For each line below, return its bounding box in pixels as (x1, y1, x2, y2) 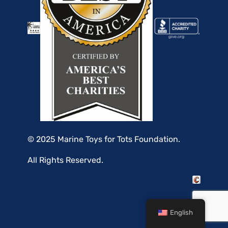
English (170, 209, 193, 216)
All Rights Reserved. (27, 155, 104, 165)
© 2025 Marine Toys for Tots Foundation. (27, 134, 181, 145)
